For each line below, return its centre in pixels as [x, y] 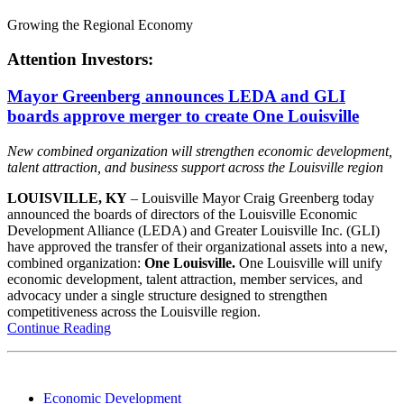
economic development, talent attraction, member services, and [185, 279]
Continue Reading [59, 327]
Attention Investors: [80, 60]
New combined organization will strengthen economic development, [200, 151]
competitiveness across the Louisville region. [134, 311]
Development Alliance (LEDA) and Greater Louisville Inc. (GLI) [193, 230]
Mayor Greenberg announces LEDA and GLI [176, 96]
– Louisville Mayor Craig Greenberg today [252, 197]
